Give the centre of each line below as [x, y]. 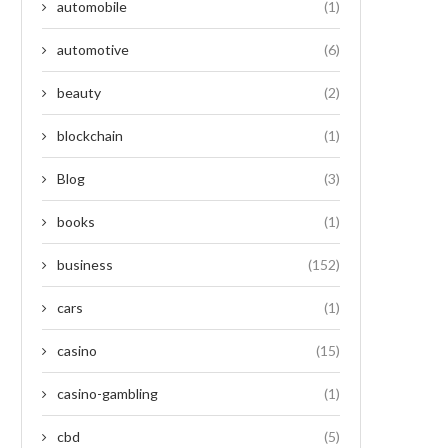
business [85, 264]
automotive [93, 49]
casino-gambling [107, 393]
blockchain [90, 135]
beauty [79, 92]
